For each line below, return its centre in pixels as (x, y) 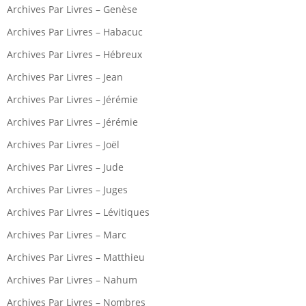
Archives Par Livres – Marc (67, 235)
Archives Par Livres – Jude (65, 167)
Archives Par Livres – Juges (67, 190)
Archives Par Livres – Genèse (72, 10)
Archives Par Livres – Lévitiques (78, 212)
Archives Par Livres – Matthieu (76, 258)
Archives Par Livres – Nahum (72, 280)
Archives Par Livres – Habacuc (75, 32)
